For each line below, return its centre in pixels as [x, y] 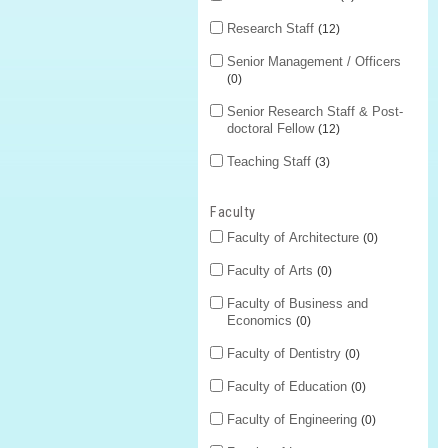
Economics [261, 321]
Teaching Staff [271, 162]
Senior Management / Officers [314, 62]
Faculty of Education [289, 387]
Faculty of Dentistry [286, 354]
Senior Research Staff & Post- [315, 112]
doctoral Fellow [272, 129]
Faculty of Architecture [295, 238]
